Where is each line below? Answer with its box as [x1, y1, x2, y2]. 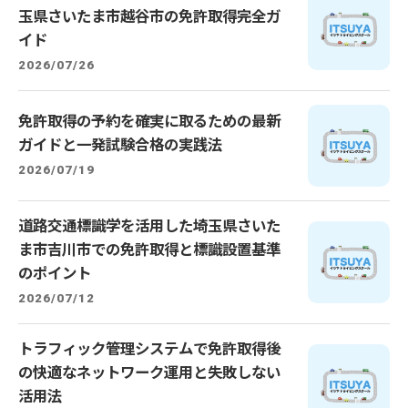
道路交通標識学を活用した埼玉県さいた [18, 218, 280, 235]
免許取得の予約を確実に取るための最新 [18, 113, 280, 130]
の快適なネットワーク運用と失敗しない [18, 364, 280, 382]
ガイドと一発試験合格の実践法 [18, 137, 222, 154]
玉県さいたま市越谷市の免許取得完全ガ [18, 8, 280, 25]
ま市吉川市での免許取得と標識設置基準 [18, 241, 280, 259]
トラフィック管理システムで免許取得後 [18, 341, 280, 358]
